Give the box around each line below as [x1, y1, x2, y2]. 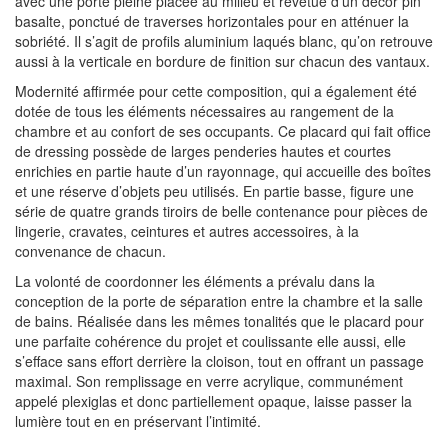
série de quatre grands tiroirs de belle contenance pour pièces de [15, 200, 428, 221]
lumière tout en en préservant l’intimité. [15, 410, 261, 431]
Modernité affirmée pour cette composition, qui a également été [15, 80, 417, 101]
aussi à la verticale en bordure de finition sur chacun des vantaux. [15, 50, 430, 71]
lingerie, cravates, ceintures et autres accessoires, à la [15, 220, 359, 241]
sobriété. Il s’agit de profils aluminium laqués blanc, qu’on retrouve [15, 30, 433, 51]
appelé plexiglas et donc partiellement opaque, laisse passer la [15, 390, 412, 411]
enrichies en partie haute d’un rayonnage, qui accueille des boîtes [15, 160, 431, 181]
